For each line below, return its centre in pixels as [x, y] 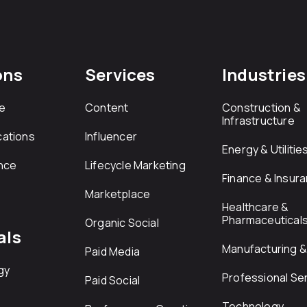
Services [120, 74]
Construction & [261, 108]
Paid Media [112, 251]
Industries [264, 74]
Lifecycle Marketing [135, 165]
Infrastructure [258, 121]
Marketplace [118, 194]
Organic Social [122, 223]
